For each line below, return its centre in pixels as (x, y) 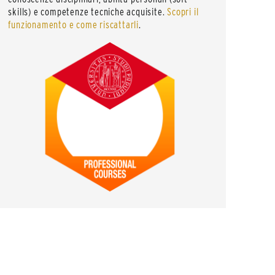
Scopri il (183, 12)
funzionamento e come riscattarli (73, 25)
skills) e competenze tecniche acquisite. (88, 12)
